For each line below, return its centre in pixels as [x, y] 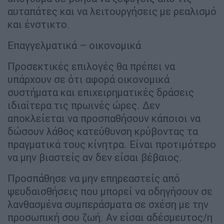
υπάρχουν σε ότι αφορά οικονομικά [88, 79]
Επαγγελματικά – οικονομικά [74, 45]
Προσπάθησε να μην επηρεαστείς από [94, 178]
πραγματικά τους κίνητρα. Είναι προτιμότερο [112, 144]
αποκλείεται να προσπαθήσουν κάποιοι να [104, 118]
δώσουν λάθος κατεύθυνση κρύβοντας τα [103, 131]
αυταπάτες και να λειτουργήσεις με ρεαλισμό [112, 11]
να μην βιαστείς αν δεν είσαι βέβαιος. [95, 157]
